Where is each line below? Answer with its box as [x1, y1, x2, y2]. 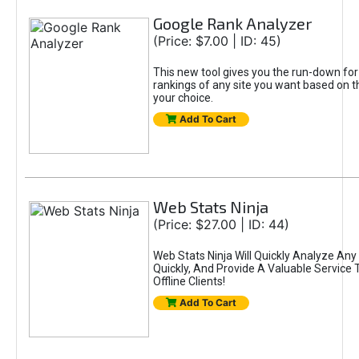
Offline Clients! [152, 275, 225, 288]
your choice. [152, 91, 213, 104]
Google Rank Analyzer [152, 14, 313, 33]
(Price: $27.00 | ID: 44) [152, 216, 289, 232]
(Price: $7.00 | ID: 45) [152, 33, 281, 49]
